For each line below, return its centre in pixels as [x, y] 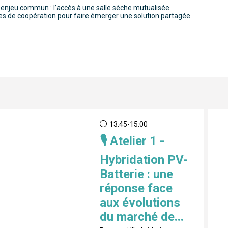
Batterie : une [136, 174]
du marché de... [141, 217]
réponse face [136, 189]
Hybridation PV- [144, 160]
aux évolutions [140, 203]
